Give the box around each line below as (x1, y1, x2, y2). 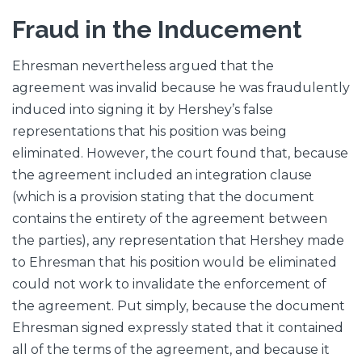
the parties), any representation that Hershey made (12, 233, 344, 249)
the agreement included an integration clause (12, 167, 312, 183)
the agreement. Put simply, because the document (12, 298, 345, 314)
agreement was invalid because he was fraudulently (12, 80, 350, 96)
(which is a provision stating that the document (12, 189, 314, 205)
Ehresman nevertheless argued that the (12, 58, 274, 74)
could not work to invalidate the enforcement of (12, 276, 326, 293)
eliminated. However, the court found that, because (12, 145, 348, 162)
